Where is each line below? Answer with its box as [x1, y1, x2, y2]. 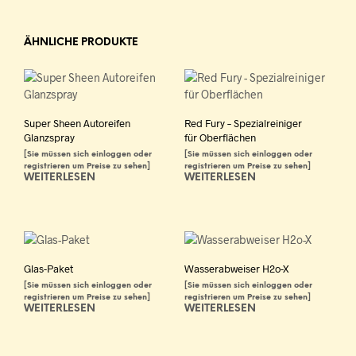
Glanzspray [24, 131, 75, 144]
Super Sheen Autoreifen [24, 117, 130, 130]
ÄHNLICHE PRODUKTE [24, 37, 138, 48]
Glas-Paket [24, 261, 73, 275]
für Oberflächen [184, 131, 256, 144]
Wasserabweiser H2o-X [184, 261, 289, 275]
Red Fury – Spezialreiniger [184, 117, 302, 130]
